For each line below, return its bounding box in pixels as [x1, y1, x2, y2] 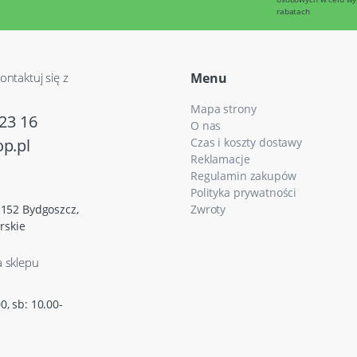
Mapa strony [190, 101, 257, 117]
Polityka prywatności [190, 185, 297, 201]
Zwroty [190, 202, 226, 218]
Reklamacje [190, 151, 250, 167]
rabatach [277, 6, 310, 18]
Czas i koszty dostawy [190, 135, 302, 151]
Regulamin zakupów [190, 168, 296, 184]
